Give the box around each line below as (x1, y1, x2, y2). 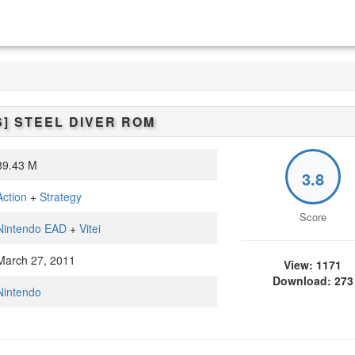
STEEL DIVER (9, 113, 121, 131)
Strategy (40, 189, 82, 204)
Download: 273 (272, 273, 353, 288)
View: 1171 (284, 257, 342, 273)
